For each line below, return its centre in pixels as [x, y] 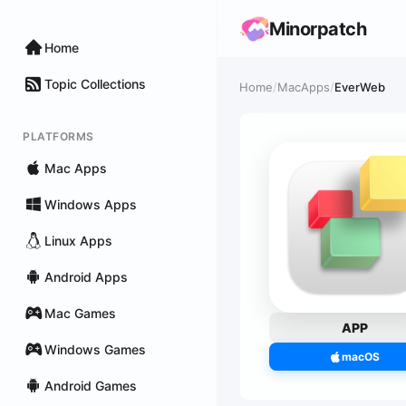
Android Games [91, 385]
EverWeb [360, 87]
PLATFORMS [58, 136]
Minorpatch [318, 29]
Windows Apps [91, 204]
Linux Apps [78, 240]
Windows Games [95, 349]
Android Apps [86, 276]
